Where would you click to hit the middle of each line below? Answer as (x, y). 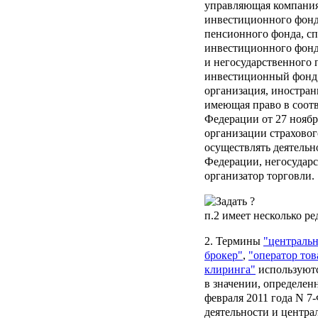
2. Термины (234, 241)
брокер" (224, 256)
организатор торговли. (259, 176)
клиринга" (230, 270)
